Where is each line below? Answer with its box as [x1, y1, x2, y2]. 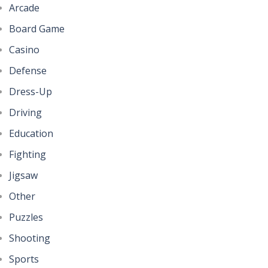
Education [9, 126, 53, 140]
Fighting [9, 147, 46, 161]
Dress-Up [9, 84, 52, 98]
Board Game [9, 22, 65, 35]
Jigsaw [9, 168, 38, 182]
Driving [9, 105, 42, 119]
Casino [9, 42, 39, 56]
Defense [9, 63, 47, 77]
